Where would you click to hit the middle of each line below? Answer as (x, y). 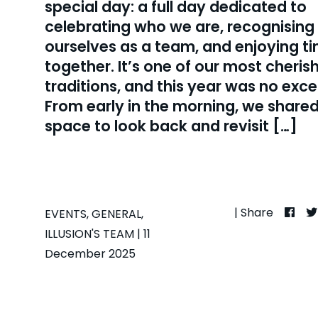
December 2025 (90, 254)
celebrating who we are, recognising (180, 27)
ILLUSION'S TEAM (89, 234)
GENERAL (116, 214)
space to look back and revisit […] (171, 126)
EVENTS (66, 214)
